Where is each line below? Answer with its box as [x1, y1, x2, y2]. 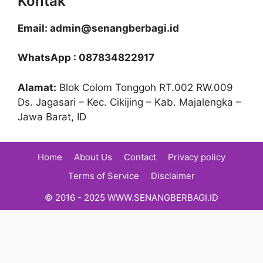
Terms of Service [68, 170, 139, 181]
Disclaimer [151, 170, 195, 181]
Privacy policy [168, 151, 225, 163]
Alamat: [18, 81, 56, 93]
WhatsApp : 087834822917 [18, 52, 154, 64]
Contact [124, 151, 156, 163]
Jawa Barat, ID [18, 110, 86, 123]
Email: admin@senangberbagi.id [18, 22, 179, 34]
